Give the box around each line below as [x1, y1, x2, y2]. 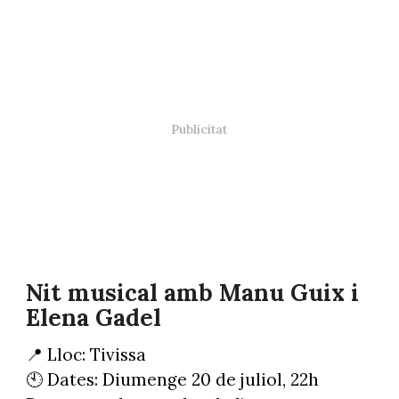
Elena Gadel [25, 302, 161, 332]
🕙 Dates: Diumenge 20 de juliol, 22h [25, 368, 319, 390]
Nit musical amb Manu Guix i [25, 277, 359, 307]
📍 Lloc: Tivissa [25, 343, 146, 365]
